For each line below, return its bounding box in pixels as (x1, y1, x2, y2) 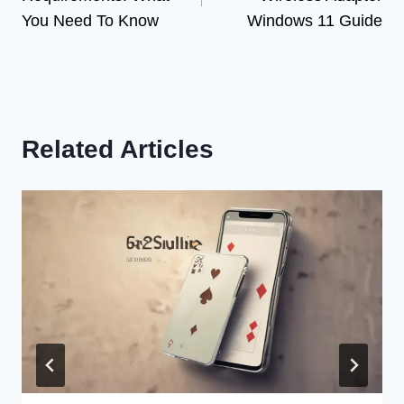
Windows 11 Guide (247, 12, 382, 31)
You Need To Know (22, 12, 159, 31)
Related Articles (22, 135, 214, 164)
